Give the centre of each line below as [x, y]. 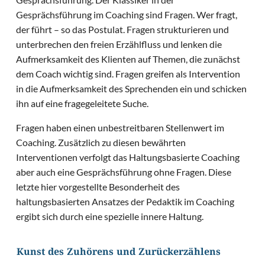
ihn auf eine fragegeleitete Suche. [84, 104]
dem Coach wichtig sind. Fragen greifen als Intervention [128, 74]
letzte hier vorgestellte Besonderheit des [98, 187]
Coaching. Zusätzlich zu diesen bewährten [101, 143]
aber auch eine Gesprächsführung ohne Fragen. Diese [124, 172]
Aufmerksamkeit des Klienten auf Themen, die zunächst [128, 59]
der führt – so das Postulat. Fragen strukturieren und [123, 30]
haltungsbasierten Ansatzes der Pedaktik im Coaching [125, 202]
